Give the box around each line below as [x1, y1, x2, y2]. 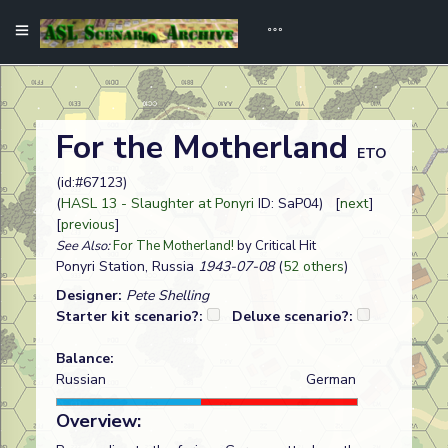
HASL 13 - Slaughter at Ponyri [61, 194, 254, 213]
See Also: [56, 237, 113, 255]
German [306, 370, 356, 389]
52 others [283, 257, 344, 276]
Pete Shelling [126, 286, 209, 305]
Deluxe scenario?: [232, 307, 357, 326]
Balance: [56, 349, 114, 368]
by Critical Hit [234, 237, 316, 255]
